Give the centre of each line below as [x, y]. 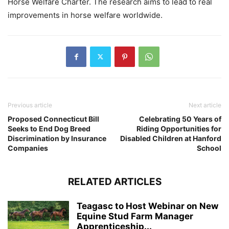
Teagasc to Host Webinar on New [147, 206]
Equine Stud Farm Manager [135, 216]
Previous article [30, 105]
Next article [205, 105]
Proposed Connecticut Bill [53, 119]
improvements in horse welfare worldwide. [85, 15]
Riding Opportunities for [179, 128]
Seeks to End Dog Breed [49, 128]
